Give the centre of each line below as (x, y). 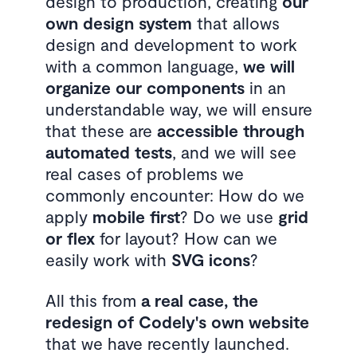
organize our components (145, 87)
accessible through (230, 130)
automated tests (108, 152)
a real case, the (199, 300)
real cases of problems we (144, 173)
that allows (235, 23)
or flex (70, 238)
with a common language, (144, 66)
